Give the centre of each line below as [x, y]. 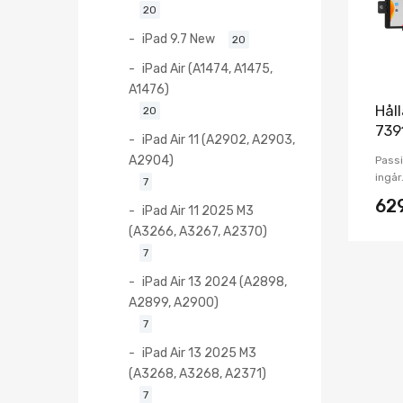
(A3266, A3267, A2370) [198, 231]
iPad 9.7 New [179, 38]
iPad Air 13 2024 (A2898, [215, 281]
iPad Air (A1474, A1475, [207, 68]
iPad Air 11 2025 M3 [198, 210]
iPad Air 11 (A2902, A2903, [219, 139]
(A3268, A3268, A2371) [197, 373]
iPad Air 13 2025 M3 [199, 352]
